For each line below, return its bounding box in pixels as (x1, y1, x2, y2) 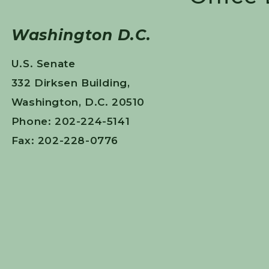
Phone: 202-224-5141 (11, 115, 130, 128)
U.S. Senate (11, 58, 76, 70)
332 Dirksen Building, (11, 77, 130, 89)
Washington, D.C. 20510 (11, 96, 145, 109)
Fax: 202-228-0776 (11, 134, 119, 147)
